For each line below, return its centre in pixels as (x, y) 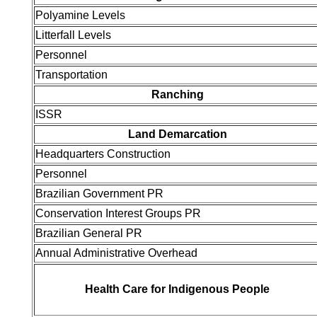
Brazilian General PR (89, 233)
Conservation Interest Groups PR (118, 213)
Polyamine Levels (80, 15)
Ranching (177, 94)
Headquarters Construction (103, 154)
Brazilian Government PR (99, 194)
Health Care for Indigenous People (177, 289)
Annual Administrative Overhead (116, 253)
